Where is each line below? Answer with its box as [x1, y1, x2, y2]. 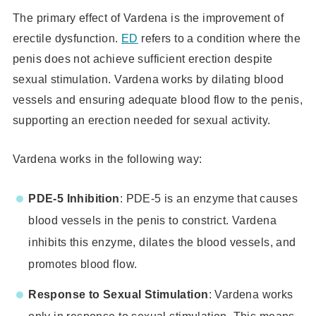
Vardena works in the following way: [12, 152, 202, 165]
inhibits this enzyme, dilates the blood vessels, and [28, 236, 296, 249]
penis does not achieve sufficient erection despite [12, 51, 273, 65]
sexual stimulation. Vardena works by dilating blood [12, 72, 284, 85]
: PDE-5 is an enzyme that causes [119, 192, 298, 205]
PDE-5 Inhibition [28, 192, 120, 205]
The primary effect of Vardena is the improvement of [12, 11, 284, 24]
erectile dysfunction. [12, 31, 121, 44]
